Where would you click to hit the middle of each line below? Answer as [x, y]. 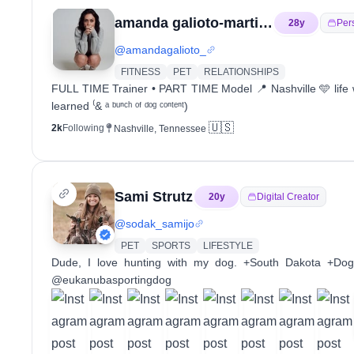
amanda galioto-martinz [265, 23]
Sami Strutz [154, 197]
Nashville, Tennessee [160, 129]
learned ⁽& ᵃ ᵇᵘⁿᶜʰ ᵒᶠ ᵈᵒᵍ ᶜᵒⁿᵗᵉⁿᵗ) [120, 106]
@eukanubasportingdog [111, 280]
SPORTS [171, 246]
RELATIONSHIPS [241, 72]
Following [83, 128]
